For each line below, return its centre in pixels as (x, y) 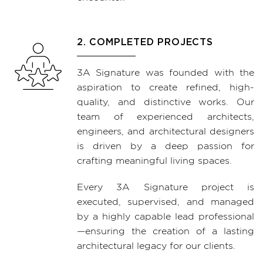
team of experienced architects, (166, 117)
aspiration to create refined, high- (166, 87)
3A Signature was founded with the (166, 73)
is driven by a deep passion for (166, 146)
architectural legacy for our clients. (156, 246)
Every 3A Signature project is (166, 188)
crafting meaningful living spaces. (154, 161)
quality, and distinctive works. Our (166, 102)
